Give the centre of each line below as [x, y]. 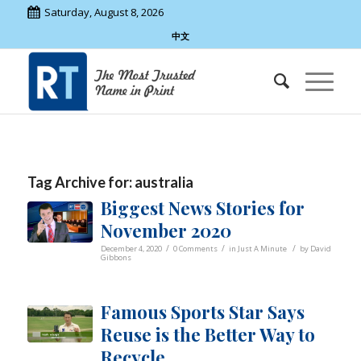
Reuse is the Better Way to [207, 334]
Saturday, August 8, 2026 [104, 12]
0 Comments [195, 249]
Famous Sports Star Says [202, 312]
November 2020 [166, 230]
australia [164, 182]
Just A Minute [262, 249]
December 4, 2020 [131, 249]
